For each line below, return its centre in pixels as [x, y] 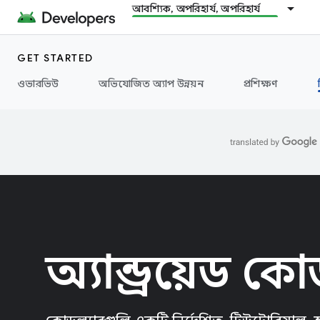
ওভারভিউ [38, 84]
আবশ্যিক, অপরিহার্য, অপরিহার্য [196, 9]
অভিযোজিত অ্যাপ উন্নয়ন [151, 84]
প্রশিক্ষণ [260, 84]
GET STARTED [55, 58]
